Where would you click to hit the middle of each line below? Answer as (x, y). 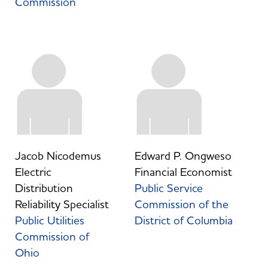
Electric (33, 172)
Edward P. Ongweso (183, 156)
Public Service (168, 188)
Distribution (44, 188)
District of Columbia (183, 220)
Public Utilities (49, 220)
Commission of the (181, 204)
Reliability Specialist (62, 204)
